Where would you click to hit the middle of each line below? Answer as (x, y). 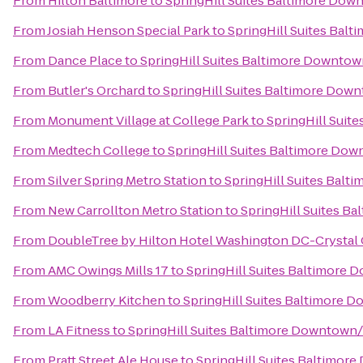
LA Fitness (79, 330)
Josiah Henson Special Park (128, 30)
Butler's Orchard (96, 90)
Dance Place (85, 60)
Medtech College (99, 150)
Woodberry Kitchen (107, 300)
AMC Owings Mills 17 (108, 270)
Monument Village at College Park (148, 120)
